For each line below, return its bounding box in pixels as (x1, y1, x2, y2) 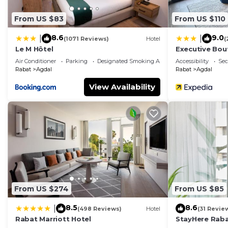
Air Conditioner (15, 58, 56, 65)
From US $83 (14, 14, 64, 23)
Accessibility (176, 58, 209, 65)
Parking (66, 58, 88, 65)
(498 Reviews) (77, 205, 122, 212)
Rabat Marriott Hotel (15, 215, 91, 223)
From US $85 (175, 184, 224, 193)
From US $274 (14, 184, 69, 193)
